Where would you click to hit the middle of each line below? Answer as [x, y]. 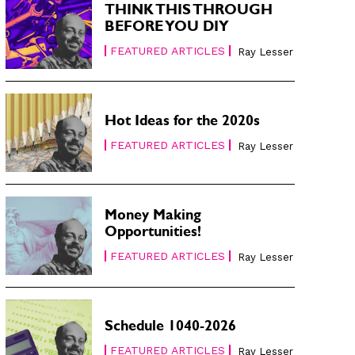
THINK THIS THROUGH [189, 11]
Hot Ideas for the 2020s [183, 123]
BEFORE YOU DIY [167, 28]
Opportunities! [153, 234]
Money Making [153, 218]
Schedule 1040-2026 [171, 328]
